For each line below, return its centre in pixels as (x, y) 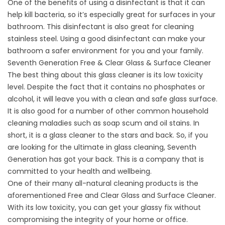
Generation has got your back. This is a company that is (106, 159)
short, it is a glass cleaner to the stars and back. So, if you (108, 135)
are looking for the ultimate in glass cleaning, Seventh (102, 147)
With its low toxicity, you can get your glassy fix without (104, 208)
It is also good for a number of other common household (108, 111)
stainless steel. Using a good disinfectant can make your (106, 39)
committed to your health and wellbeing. (80, 172)
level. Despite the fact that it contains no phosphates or (106, 87)
